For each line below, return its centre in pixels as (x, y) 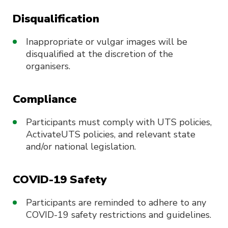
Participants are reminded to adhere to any (116, 203)
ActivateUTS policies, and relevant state (111, 134)
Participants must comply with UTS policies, (119, 122)
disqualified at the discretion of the (99, 54)
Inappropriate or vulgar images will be (107, 42)
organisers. (48, 66)
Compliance (45, 99)
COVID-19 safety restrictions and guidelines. (119, 215)
